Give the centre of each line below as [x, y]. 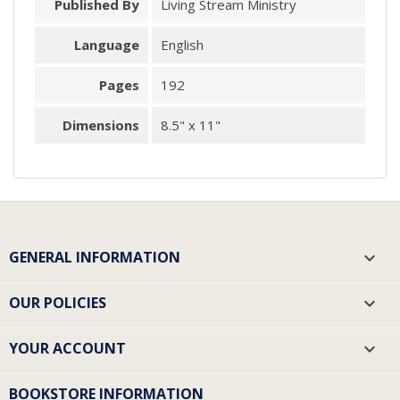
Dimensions [101, 125]
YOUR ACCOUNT [67, 348]
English [182, 45]
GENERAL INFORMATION [95, 257]
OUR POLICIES [58, 303]
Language [107, 45]
